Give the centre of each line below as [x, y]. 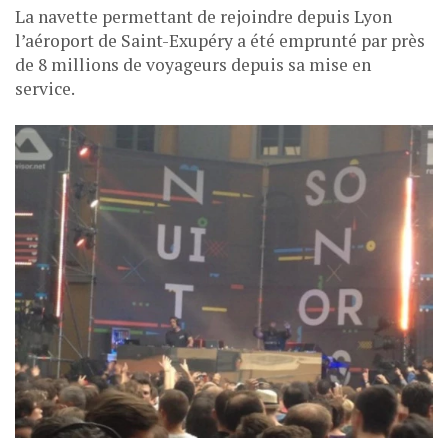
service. [45, 88]
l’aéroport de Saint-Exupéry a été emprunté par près [220, 40]
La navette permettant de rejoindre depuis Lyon [203, 16]
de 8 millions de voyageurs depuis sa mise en [193, 64]
